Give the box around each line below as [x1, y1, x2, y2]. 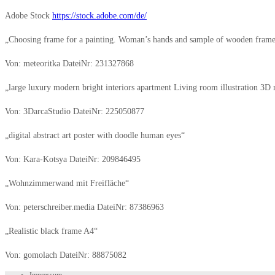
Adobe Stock [5, 10, 52, 20]
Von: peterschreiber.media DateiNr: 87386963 [5, 202, 164, 212]
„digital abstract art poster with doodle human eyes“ [5, 130, 185, 140]
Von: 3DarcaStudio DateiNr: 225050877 [5, 106, 144, 116]
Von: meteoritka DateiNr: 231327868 [5, 58, 134, 68]
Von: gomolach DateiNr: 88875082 [5, 250, 126, 260]
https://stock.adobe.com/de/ [52, 10, 147, 20]
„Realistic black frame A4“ [5, 226, 98, 236]
